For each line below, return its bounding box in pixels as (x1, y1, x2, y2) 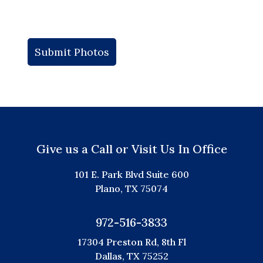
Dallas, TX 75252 (95, 249, 168, 262)
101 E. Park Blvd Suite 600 (74, 168, 189, 180)
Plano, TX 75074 (95, 182, 168, 194)
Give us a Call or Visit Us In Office (36, 141, 227, 156)
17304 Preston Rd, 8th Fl (77, 235, 186, 248)
